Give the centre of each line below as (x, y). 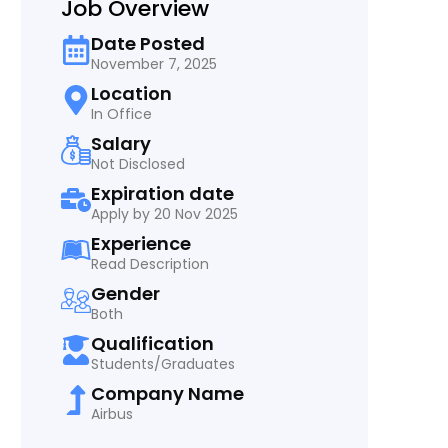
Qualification (152, 343)
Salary (120, 143)
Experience (140, 243)
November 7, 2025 (153, 64)
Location (131, 93)
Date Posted (147, 43)
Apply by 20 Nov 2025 (164, 214)
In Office (121, 114)
